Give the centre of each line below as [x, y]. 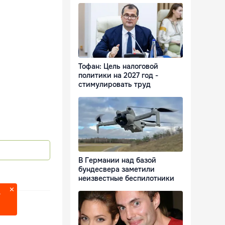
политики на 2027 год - [118, 76]
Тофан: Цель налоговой [118, 67]
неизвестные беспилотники [126, 179]
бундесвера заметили [117, 170]
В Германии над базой [117, 160]
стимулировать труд [115, 85]
